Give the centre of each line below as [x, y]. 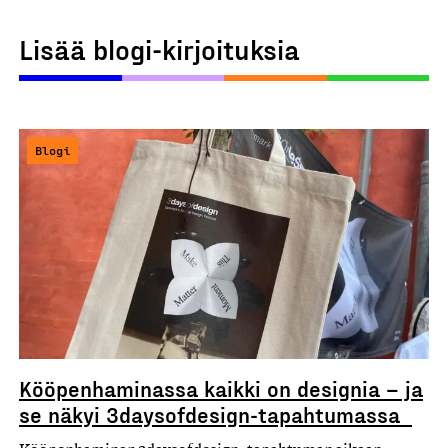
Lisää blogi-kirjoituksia [159, 48]
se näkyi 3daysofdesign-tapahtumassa [215, 414]
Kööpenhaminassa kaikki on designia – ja [221, 388]
